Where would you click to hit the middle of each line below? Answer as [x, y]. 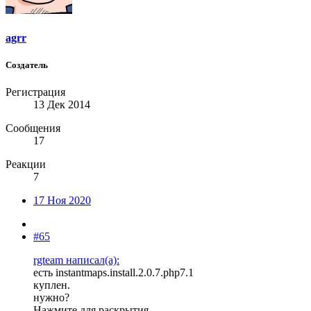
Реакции [26, 164]
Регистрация [35, 92]
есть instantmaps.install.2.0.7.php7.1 [114, 272]
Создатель [27, 65]
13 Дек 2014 [62, 104]
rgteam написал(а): [76, 260]
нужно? [51, 297]
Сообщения [33, 128]
